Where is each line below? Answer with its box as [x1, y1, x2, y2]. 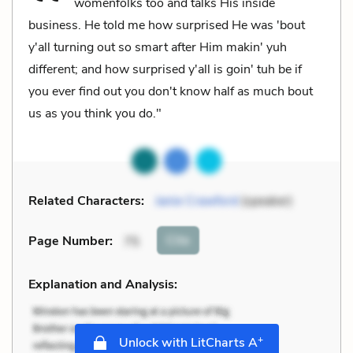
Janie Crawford [155, 191, 238, 210]
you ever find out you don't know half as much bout [28, 82, 313, 100]
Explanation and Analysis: [28, 275, 177, 293]
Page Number [28, 232, 110, 251]
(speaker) [238, 191, 292, 210]
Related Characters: [28, 191, 144, 210]
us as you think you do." [28, 104, 162, 122]
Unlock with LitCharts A [115, 333, 258, 351]
